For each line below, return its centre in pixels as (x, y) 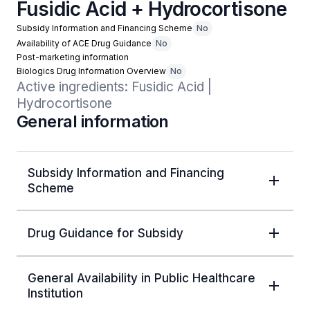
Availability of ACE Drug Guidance (84, 43)
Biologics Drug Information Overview (91, 71)
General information (93, 121)
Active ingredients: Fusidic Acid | (114, 87)
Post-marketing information (73, 57)
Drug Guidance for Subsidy (106, 233)
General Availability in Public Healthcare (142, 278)
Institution (55, 293)
